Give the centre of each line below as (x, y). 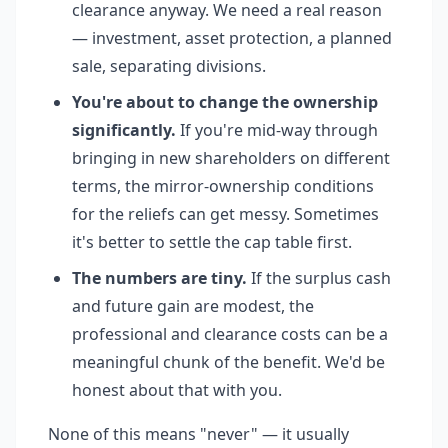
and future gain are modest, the (193, 306)
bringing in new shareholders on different (231, 158)
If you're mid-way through (277, 130)
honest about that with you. (177, 390)
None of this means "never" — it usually (198, 434)
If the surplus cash (319, 278)
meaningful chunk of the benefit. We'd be (228, 362)
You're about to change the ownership (225, 102)
